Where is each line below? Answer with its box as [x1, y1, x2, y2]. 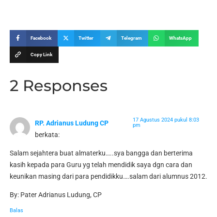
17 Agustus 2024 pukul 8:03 [133, 116, 200, 123]
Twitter [78, 35, 94, 42]
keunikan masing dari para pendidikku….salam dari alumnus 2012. [10, 172, 207, 181]
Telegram [121, 35, 142, 42]
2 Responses [10, 76, 108, 95]
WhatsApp [169, 35, 192, 42]
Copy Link [30, 51, 52, 58]
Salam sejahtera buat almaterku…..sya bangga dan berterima [10, 149, 193, 157]
